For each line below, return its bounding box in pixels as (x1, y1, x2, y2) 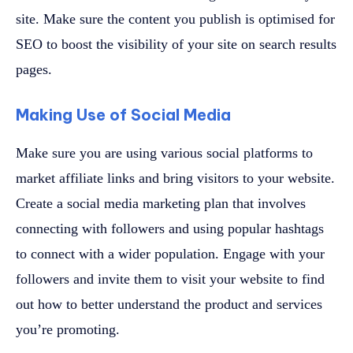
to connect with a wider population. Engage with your (16, 245, 325, 262)
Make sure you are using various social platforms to (16, 144, 313, 161)
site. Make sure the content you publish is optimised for (16, 10, 335, 27)
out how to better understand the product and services (16, 295, 322, 312)
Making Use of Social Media (16, 104, 235, 124)
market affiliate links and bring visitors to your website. (16, 169, 335, 186)
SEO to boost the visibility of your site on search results (16, 35, 336, 52)
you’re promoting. (16, 321, 120, 337)
